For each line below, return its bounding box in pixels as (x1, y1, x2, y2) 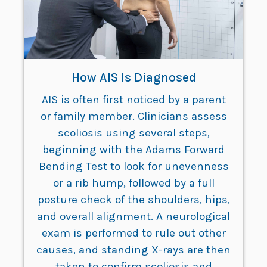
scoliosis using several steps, (57, 126, 210, 140)
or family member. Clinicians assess (40, 110, 227, 123)
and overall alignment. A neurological (37, 210, 230, 223)
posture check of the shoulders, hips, (37, 193, 230, 207)
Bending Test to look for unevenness (38, 160, 229, 173)
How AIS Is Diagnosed (71, 70, 196, 85)
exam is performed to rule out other (41, 226, 226, 240)
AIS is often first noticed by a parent (41, 93, 226, 107)
